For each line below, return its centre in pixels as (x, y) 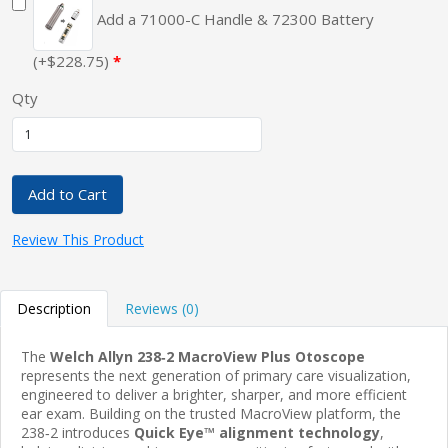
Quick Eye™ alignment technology (257, 432)
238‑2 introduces (77, 432)
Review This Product (78, 239)
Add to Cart (67, 193)
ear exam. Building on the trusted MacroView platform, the (211, 413)
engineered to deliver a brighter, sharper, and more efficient (214, 394)
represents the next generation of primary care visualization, (216, 375)
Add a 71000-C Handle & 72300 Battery (233, 19)
